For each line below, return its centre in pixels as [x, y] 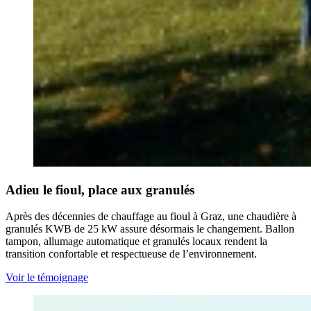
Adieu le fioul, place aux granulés [100, 190]
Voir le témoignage [47, 278]
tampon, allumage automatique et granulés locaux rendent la [136, 242]
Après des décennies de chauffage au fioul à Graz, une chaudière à [151, 217]
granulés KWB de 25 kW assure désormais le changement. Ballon [150, 229]
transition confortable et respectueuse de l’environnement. [131, 254]
